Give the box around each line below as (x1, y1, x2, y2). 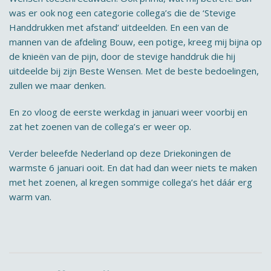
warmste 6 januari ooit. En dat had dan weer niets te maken (9, 162, 257, 174)
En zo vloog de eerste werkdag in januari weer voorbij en (9, 106, 247, 118)
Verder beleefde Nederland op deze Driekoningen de (9, 147, 231, 159)
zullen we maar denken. (9, 79, 106, 91)
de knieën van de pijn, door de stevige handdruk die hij (9, 50, 235, 62)
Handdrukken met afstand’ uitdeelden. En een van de (9, 21, 229, 33)
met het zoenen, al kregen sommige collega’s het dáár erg (9, 176, 252, 188)
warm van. (9, 191, 51, 203)
